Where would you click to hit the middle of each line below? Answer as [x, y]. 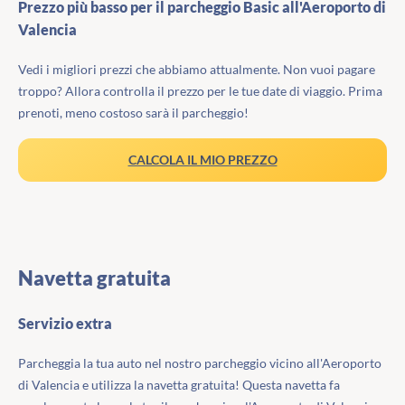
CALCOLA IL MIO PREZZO [202, 160]
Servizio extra [65, 323]
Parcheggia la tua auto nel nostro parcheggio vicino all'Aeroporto [200, 363]
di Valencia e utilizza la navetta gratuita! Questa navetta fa [179, 384]
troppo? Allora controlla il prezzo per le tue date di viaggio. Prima [200, 90]
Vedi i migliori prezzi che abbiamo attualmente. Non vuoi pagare [197, 69]
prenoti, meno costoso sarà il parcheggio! [133, 112]
